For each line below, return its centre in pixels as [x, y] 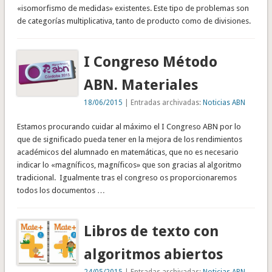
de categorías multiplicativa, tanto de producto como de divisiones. [134, 21]
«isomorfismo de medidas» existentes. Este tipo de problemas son [133, 8]
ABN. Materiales [141, 85]
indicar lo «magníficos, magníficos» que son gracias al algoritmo [129, 165]
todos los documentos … [61, 190]
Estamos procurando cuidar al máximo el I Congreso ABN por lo [129, 126]
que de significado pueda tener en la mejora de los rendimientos [129, 139]
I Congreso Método [151, 62]
